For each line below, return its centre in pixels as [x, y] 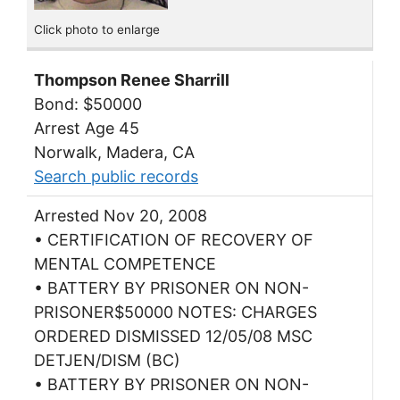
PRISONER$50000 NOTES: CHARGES [175, 312]
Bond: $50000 [88, 104]
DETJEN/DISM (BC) [107, 361]
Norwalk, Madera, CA [114, 153]
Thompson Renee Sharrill [132, 80]
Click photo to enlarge [97, 30]
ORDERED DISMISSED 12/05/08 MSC [173, 337]
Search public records [116, 177]
